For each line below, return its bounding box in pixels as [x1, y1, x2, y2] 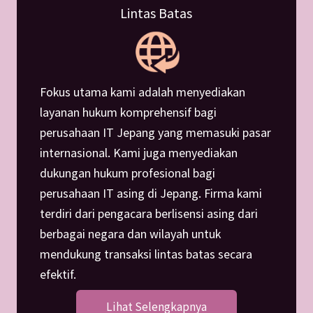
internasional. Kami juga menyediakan [39, 143, 238, 161]
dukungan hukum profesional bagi [39, 163, 215, 181]
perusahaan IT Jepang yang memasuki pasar [39, 123, 271, 140]
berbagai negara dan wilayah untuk [39, 224, 221, 242]
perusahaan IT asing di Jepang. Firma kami [39, 184, 262, 201]
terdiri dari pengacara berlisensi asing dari [39, 204, 258, 221]
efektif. [39, 265, 76, 282]
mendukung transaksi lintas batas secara [39, 245, 252, 262]
